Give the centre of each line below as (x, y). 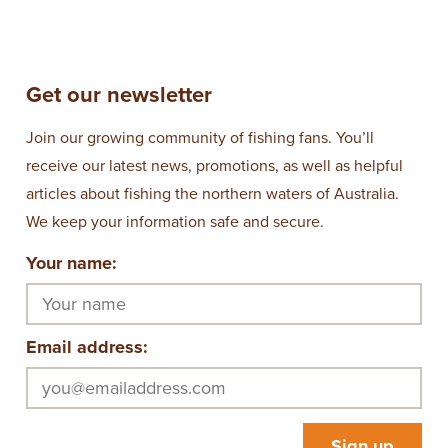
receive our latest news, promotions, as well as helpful (214, 166)
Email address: (87, 347)
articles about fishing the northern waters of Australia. (212, 194)
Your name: (71, 263)
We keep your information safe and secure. (175, 222)
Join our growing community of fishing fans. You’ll (200, 138)
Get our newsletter (119, 95)
